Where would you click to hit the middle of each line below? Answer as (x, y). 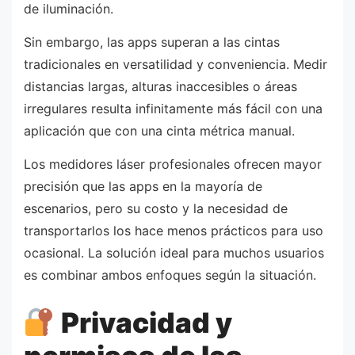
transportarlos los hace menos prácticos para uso (174, 230)
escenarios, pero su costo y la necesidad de (156, 208)
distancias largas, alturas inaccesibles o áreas (160, 87)
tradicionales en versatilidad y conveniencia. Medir (176, 65)
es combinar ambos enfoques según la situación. (170, 275)
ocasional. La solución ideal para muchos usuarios (174, 252)
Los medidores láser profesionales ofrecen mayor (173, 164)
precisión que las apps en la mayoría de (143, 186)
